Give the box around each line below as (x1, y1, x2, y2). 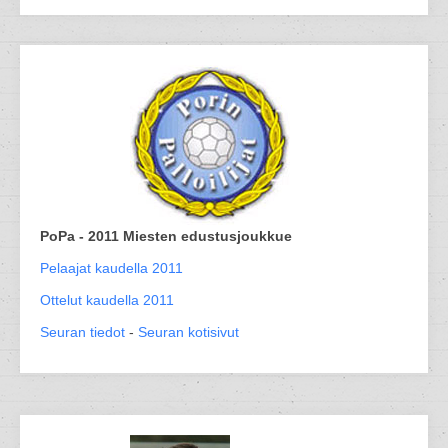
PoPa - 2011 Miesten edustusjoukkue (40, 228, 292, 244)
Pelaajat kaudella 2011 (40, 260, 183, 276)
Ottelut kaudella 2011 (40, 292, 174, 308)
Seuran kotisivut (138, 324, 239, 340)
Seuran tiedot (40, 324, 125, 340)
